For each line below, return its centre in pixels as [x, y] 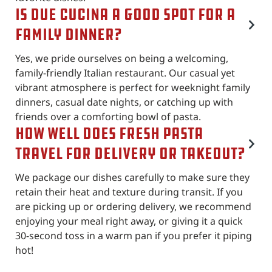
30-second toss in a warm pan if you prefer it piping [134, 235]
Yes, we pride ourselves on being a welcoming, [122, 58]
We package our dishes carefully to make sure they [132, 177]
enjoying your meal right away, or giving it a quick [129, 221]
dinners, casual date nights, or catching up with [124, 102]
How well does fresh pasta [109, 134]
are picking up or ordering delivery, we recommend [133, 206]
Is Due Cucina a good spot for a [125, 15]
